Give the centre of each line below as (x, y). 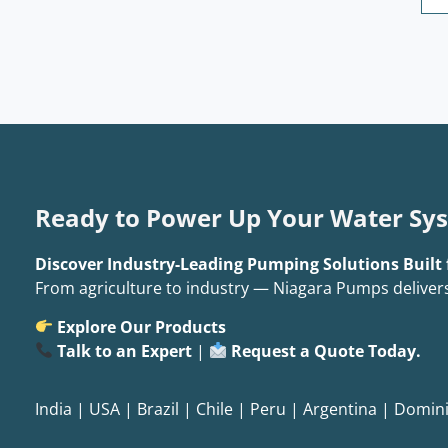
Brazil (158, 409)
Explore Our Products (142, 326)
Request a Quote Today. (326, 350)
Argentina (340, 409)
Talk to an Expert (125, 350)
